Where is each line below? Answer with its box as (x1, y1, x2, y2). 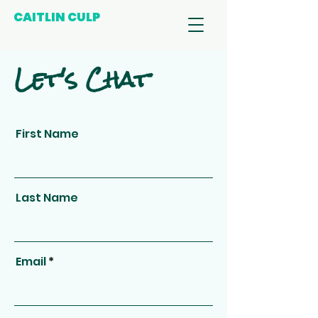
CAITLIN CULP (13, 9, 100, 26)
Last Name (16, 190, 78, 206)
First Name (16, 126, 79, 142)
